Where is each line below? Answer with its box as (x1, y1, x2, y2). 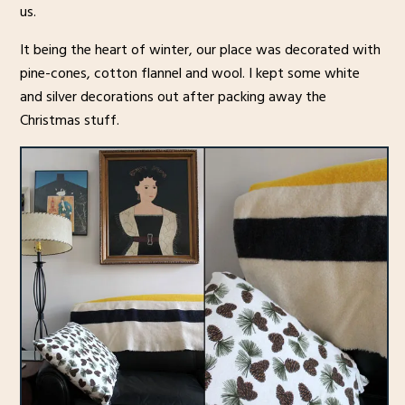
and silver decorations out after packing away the (19, 85, 326, 109)
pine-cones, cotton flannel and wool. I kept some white (19, 61, 360, 86)
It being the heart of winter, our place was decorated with (19, 38, 381, 62)
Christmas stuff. (19, 108, 119, 133)
